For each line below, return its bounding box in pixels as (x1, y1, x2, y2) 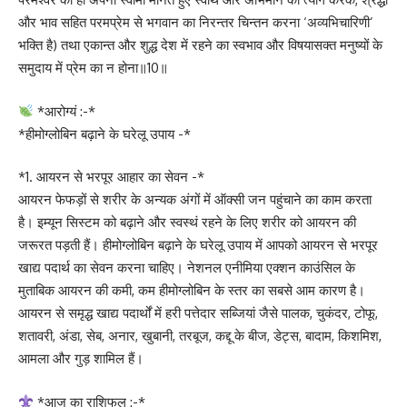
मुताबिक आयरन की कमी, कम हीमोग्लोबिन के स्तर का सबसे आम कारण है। (18, 282, 365, 299)
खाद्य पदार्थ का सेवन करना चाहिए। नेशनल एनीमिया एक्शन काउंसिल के (18, 259, 355, 276)
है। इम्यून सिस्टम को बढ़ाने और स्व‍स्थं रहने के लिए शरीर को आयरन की (18, 213, 356, 231)
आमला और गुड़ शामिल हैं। (18, 350, 144, 367)
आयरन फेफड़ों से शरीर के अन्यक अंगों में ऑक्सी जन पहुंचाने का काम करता (18, 191, 372, 208)
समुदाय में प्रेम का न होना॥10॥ (18, 59, 168, 76)
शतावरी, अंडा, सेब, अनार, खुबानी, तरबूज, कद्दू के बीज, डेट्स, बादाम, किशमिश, (18, 327, 382, 344)
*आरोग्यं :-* (34, 102, 96, 120)
